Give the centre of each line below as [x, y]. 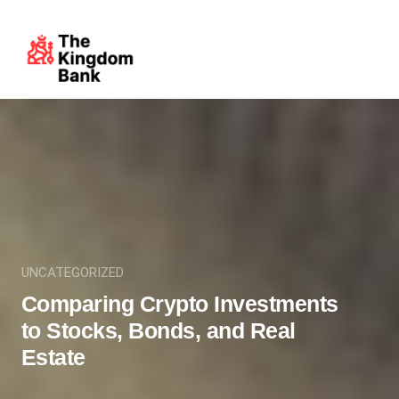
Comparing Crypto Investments [179, 303]
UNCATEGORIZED [72, 272]
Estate [53, 357]
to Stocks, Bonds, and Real [158, 330]
